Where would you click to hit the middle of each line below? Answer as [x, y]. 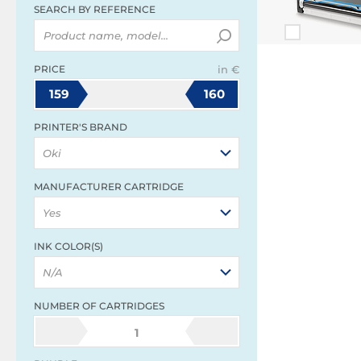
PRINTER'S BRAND [81, 127]
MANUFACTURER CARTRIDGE [109, 187]
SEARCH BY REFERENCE [95, 9]
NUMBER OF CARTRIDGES [99, 306]
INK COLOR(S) [68, 246]
